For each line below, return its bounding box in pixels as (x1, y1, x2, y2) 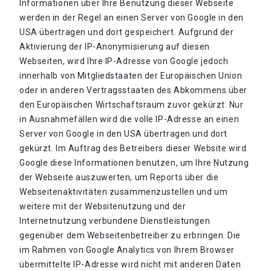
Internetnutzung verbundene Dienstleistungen (19, 216, 211, 226)
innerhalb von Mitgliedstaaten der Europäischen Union (19, 71, 243, 80)
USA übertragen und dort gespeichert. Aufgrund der (19, 27, 234, 37)
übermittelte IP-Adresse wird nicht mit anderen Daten (19, 260, 241, 269)
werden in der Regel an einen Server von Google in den (19, 13, 244, 22)
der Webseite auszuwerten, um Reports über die (19, 172, 219, 182)
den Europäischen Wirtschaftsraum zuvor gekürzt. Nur (19, 100, 244, 109)
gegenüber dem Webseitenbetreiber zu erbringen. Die (19, 230, 241, 240)
